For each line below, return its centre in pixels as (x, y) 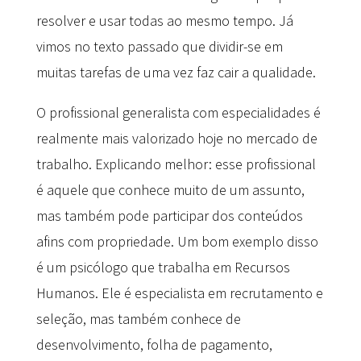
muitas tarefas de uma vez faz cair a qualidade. (176, 73)
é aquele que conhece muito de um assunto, (170, 190)
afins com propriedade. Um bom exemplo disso (177, 242)
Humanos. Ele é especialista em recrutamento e (179, 293)
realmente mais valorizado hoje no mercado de (176, 139)
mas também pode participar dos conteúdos (169, 216)
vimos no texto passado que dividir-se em (159, 47)
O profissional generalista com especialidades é (178, 113)
